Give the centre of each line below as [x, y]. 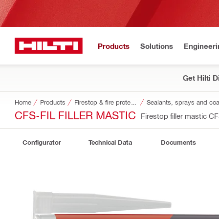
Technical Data [110, 142]
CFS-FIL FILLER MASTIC [75, 115]
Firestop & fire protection [134, 102]
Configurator [42, 142]
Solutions [157, 46]
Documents [178, 142]
